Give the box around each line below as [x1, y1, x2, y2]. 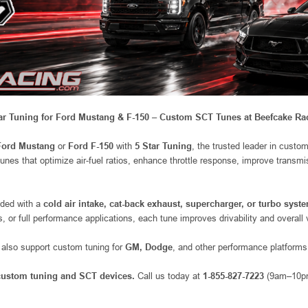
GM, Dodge [125, 241, 173, 252]
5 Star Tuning [135, 140, 192, 151]
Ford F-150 [68, 140, 113, 151]
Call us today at [135, 270, 203, 281]
